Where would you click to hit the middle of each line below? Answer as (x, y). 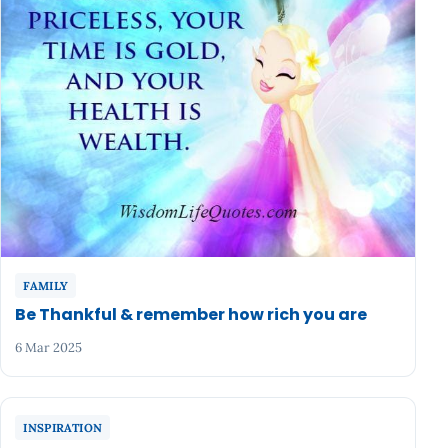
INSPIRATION (63, 427)
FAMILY (46, 286)
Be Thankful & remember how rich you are (191, 315)
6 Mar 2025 (49, 348)
